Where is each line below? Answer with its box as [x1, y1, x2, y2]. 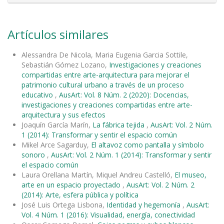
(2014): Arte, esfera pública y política [21, 189, 138, 199]
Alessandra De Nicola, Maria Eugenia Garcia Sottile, [21, 49, 188, 59]
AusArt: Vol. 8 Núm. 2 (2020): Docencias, [59, 89, 189, 99]
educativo [21, 89, 55, 99]
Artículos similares [7, 25, 108, 42]
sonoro [21, 149, 47, 159]
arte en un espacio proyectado [21, 179, 122, 189]
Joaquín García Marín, [21, 119, 92, 129]
